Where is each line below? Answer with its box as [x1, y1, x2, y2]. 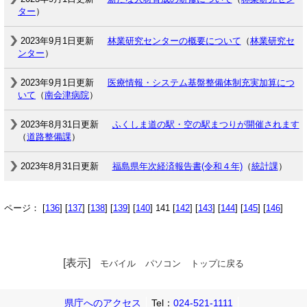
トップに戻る [191, 258, 244, 269]
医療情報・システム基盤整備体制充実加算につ [107, 77, 295, 88]
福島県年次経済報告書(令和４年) [112, 161, 243, 171]
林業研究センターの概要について [107, 36, 241, 46]
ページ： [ [4, 203, 45, 213]
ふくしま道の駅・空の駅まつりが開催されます [112, 119, 299, 130]
